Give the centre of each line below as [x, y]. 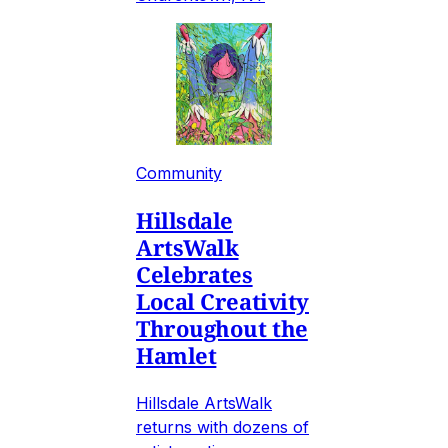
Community [179, 172]
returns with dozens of [222, 426]
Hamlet [176, 354]
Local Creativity [222, 300]
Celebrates [194, 273]
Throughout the [222, 327]
